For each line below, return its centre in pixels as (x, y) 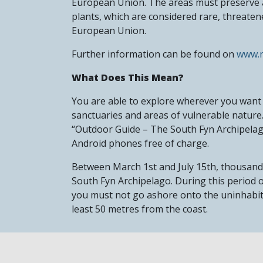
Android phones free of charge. (140, 143)
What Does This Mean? (128, 77)
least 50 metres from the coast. (140, 209)
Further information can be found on (154, 54)
